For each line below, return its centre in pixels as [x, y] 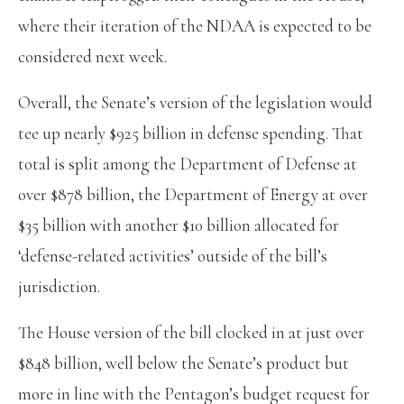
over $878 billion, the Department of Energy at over [193, 194]
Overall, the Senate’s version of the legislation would [195, 102]
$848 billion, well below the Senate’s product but [184, 363]
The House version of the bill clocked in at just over [191, 332]
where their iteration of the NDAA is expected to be [195, 25]
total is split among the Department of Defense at [188, 163]
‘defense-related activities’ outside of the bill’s [173, 255]
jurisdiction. [59, 286]
